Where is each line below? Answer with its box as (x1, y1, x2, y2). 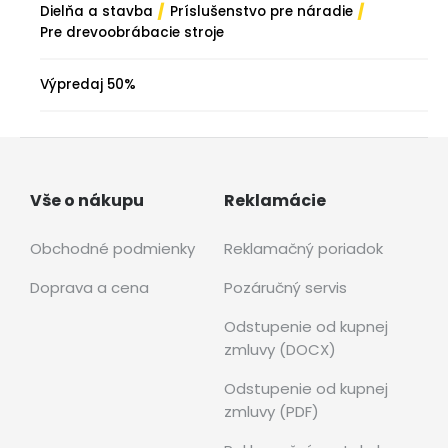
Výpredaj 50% (40, 74, 136, 94)
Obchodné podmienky (30, 238, 195, 259)
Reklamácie (224, 189, 326, 212)
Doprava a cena (30, 277, 149, 298)
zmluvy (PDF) (224, 401, 319, 422)
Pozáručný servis (224, 277, 347, 298)
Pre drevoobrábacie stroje (40, 22, 224, 42)
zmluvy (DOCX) (224, 339, 336, 360)
